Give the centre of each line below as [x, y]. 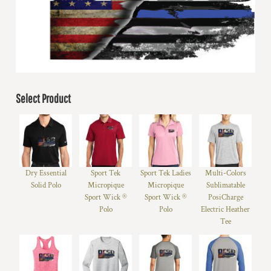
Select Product [43, 98]
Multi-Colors [225, 173]
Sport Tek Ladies [165, 173]
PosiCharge [225, 197]
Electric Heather [225, 209]
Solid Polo [46, 185]
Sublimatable [225, 185]
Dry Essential [46, 173]
